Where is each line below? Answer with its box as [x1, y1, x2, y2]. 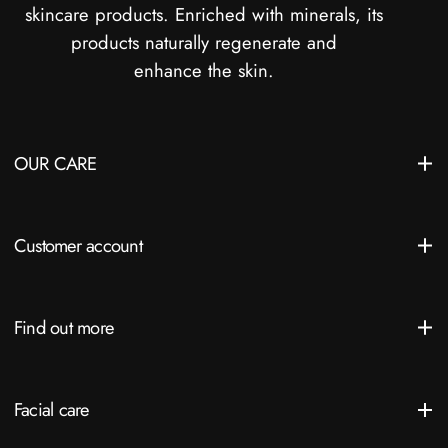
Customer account [13, 232, 143, 259]
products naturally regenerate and [70, 29, 337, 57]
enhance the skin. [133, 57, 274, 85]
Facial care [13, 396, 89, 424]
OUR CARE [13, 149, 96, 177]
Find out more [13, 314, 114, 342]
